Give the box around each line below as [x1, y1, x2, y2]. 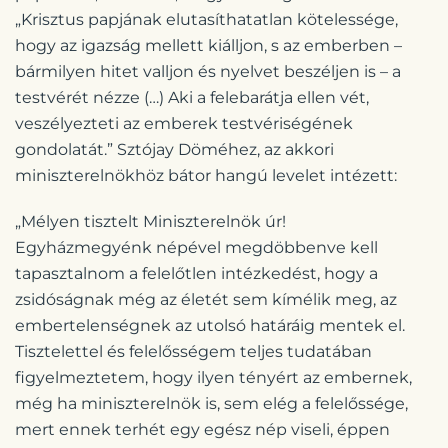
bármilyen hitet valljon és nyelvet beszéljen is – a [15, 61, 401, 81]
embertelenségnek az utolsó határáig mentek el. [15, 315, 405, 335]
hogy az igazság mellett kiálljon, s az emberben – [15, 35, 402, 55]
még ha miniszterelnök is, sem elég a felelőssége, [15, 393, 408, 413]
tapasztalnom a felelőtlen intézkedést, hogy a [15, 263, 378, 283]
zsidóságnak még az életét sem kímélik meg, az [15, 289, 397, 309]
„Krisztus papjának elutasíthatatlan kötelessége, [15, 9, 398, 29]
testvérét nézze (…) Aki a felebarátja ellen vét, [15, 87, 369, 107]
